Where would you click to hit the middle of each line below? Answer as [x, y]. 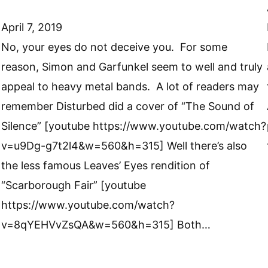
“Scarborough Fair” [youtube [74, 185]
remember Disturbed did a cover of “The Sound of [128, 106]
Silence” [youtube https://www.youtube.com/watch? [134, 126]
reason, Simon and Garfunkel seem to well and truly [132, 66]
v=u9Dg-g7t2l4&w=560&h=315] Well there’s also [124, 145]
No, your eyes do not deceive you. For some [115, 47]
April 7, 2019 [32, 27]
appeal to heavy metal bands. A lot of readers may [130, 86]
